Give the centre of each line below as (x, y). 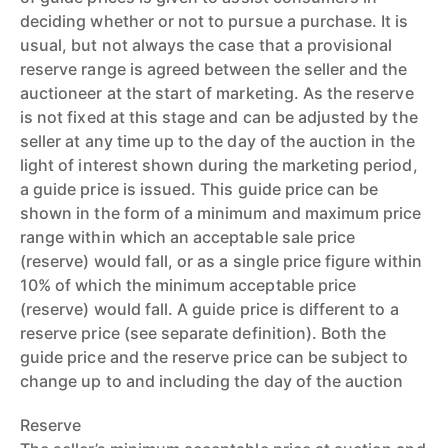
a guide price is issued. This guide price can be (199, 189)
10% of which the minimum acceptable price (188, 285)
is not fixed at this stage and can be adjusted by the (219, 117)
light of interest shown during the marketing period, (219, 165)
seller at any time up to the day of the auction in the (217, 141)
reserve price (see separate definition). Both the (203, 333)
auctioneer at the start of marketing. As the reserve (217, 93)
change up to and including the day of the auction (212, 381)
